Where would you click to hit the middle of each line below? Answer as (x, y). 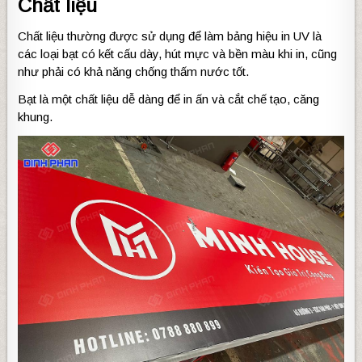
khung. (36, 116)
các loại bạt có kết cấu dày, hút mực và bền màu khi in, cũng (178, 53)
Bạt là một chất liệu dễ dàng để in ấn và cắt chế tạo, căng (169, 99)
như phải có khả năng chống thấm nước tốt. (134, 71)
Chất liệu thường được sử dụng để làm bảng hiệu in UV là (170, 36)
